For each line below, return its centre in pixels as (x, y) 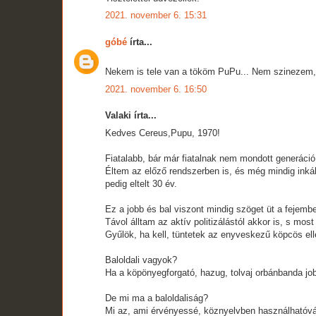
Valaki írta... (131, 116)
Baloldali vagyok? (141, 260)
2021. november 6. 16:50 (156, 89)
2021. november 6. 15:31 (156, 16)
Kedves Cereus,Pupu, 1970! (163, 133)
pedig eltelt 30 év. (141, 183)
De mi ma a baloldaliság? (157, 298)
